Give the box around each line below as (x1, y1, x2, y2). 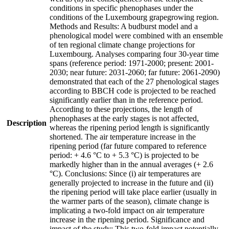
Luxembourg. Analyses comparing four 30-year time (50, 49, 219, 58)
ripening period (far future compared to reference (50, 141, 207, 150)
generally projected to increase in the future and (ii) (50, 178, 213, 187)
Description (7, 118, 47, 127)
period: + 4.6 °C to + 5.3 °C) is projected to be (50, 150, 199, 159)
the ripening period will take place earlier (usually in (50, 187, 217, 196)
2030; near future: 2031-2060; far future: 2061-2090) (50, 67, 220, 77)
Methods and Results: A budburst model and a (50, 21, 198, 31)
